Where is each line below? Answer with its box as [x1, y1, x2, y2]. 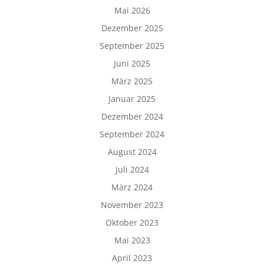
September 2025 [100, 40, 164, 51]
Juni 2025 [114, 58, 150, 69]
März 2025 [111, 75, 153, 87]
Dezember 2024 [101, 111, 163, 122]
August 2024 [107, 146, 157, 157]
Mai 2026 [114, 5, 150, 16]
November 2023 [101, 199, 163, 210]
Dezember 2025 [101, 22, 163, 34]
